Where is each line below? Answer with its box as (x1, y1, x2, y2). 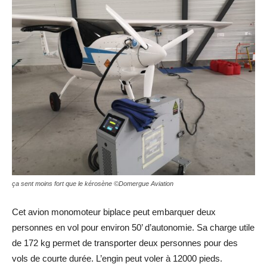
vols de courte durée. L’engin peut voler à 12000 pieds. (12, 253, 222, 263)
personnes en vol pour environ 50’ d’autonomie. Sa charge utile (12, 222, 254, 232)
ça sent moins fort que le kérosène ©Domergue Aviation (12, 180, 173, 187)
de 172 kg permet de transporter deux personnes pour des (12, 238, 238, 248)
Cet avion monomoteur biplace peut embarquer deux (12, 207, 216, 217)
